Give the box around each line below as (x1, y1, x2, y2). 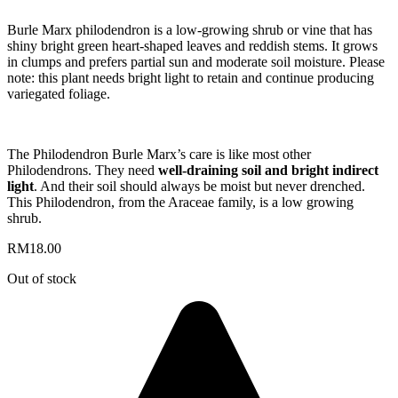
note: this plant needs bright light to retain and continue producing (7, 69, 374, 85)
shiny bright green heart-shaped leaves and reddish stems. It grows (7, 37, 378, 53)
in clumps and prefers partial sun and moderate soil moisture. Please (7, 53, 385, 69)
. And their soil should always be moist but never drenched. (34, 178, 365, 194)
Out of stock (7, 270, 76, 286)
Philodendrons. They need (7, 162, 158, 178)
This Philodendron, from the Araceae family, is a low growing (7, 194, 354, 210)
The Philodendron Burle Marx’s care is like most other (7, 146, 311, 162)
